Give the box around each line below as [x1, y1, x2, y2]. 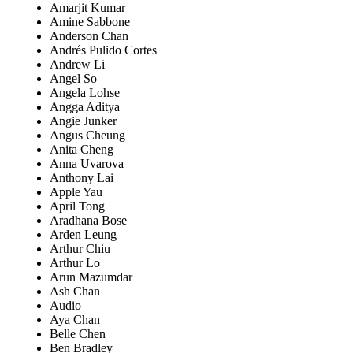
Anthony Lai [50, 171, 113, 185]
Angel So [50, 72, 97, 86]
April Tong [50, 199, 105, 214]
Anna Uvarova [50, 157, 124, 171]
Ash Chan [50, 284, 100, 299]
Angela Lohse [50, 86, 120, 100]
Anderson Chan [50, 29, 128, 43]
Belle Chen [50, 327, 106, 341]
